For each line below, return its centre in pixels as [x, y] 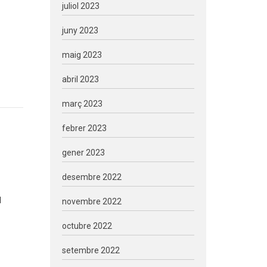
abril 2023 [80, 79]
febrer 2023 [84, 128]
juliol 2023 [80, 6]
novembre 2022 [91, 201]
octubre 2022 [87, 226]
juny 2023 [80, 30]
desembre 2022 [91, 177]
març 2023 [82, 104]
